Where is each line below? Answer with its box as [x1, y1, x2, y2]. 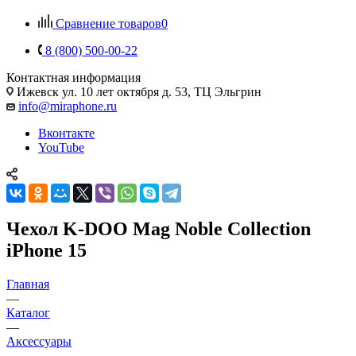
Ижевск [17, 84, 59, 99]
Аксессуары [6, 334, 72, 348]
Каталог [6, 305, 50, 319]
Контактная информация [6, 70, 141, 84]
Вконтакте [38, 126, 95, 140]
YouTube [38, 140, 84, 154]
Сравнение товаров [56, 16, 161, 30]
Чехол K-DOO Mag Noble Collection [6, 218, 311, 239]
